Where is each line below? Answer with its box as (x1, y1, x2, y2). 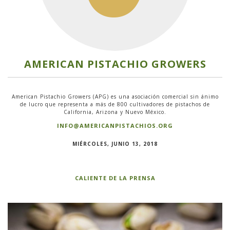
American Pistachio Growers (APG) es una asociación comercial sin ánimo (11, 93, 219, 100)
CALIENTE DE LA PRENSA (74, 174, 156, 182)
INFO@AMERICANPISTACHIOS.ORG (57, 122, 173, 129)
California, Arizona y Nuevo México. (64, 108, 166, 116)
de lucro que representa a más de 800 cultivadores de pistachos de (20, 101, 210, 108)
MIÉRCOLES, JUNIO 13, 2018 (72, 140, 158, 147)
